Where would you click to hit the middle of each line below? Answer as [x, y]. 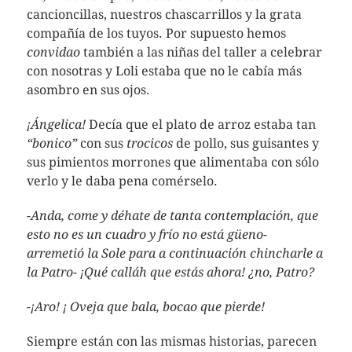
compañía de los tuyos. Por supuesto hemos [156, 33]
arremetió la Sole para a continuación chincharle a [174, 253]
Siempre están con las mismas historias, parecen [171, 341]
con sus [101, 143]
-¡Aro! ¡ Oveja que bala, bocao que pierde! [145, 307]
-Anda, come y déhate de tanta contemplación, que [172, 216]
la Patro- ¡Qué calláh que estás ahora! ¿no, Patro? [170, 272]
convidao [53, 52]
